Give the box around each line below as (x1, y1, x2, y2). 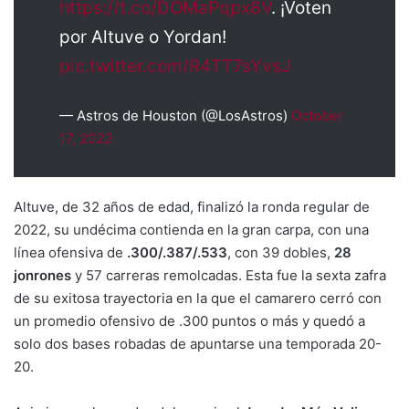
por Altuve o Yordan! (59, 26, 226, 47)
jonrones (14, 267, 71, 284)
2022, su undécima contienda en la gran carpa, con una (14, 221, 369, 238)
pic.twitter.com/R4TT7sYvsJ (59, 56, 290, 77)
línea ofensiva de (14, 244, 127, 261)
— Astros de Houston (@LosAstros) (59, 107, 291, 124)
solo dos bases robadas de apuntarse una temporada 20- (14, 335, 382, 352)
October (291, 107, 343, 124)
